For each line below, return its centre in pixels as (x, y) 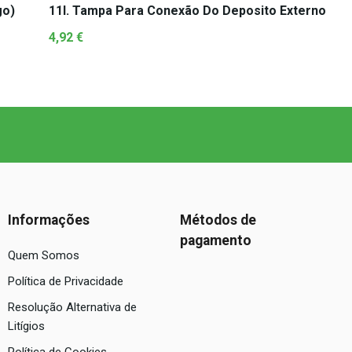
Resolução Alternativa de (72, 307)
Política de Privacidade (66, 281)
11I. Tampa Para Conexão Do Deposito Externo (187, 11)
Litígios (26, 326)
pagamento (216, 240)
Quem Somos (44, 255)
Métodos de (218, 220)
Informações (49, 220)
